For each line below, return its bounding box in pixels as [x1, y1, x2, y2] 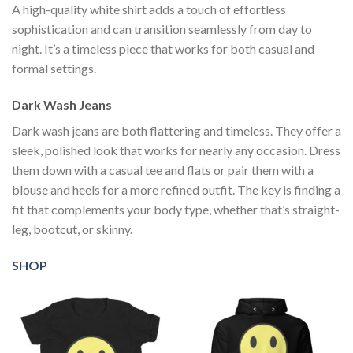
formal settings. [12, 61, 96, 76]
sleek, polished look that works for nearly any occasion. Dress [12, 142, 340, 158]
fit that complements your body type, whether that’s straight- [12, 201, 340, 217]
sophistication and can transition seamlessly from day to [12, 21, 312, 36]
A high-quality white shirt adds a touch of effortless [12, 2, 286, 17]
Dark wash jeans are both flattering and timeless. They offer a [12, 122, 341, 138]
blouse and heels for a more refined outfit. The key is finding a [12, 181, 340, 197]
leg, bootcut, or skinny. [12, 221, 132, 236]
